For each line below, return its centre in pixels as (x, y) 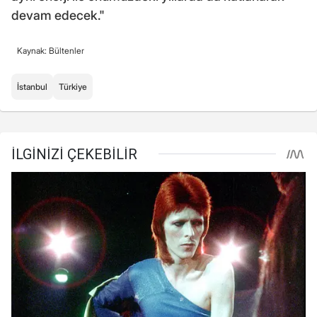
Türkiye (73, 86)
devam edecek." (58, 15)
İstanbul (32, 86)
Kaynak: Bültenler (51, 50)
